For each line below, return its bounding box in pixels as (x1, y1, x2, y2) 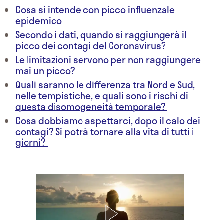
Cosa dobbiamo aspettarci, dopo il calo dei (15, 113, 200, 128)
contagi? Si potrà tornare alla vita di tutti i (15, 124, 194, 139)
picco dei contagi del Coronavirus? (15, 38, 166, 53)
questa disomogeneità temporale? (15, 99, 167, 114)
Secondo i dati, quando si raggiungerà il (15, 27, 187, 42)
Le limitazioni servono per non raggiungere (15, 53, 201, 67)
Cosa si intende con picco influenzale (15, 2, 175, 17)
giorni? (15, 135, 48, 150)
